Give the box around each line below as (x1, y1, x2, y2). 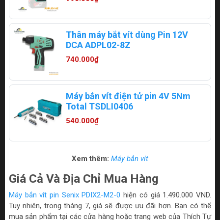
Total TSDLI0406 (65, 101, 133, 111)
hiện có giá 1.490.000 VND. (120, 191, 211, 199)
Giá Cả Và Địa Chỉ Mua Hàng (9, 172, 159, 186)
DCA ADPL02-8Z (65, 40, 131, 50)
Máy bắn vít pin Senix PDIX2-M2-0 (9, 191, 121, 199)
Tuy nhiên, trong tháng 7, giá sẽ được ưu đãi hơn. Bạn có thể (9, 201, 211, 210)
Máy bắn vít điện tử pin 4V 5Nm (65, 90, 191, 101)
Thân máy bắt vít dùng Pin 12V (65, 29, 188, 40)
